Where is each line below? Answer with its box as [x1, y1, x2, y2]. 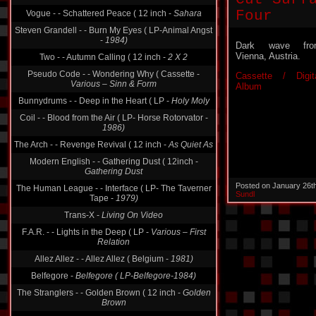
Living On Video [102, 210, 163, 220]
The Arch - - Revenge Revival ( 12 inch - [14, 140, 169, 150]
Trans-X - [64, 210, 102, 220]
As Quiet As [169, 140, 213, 150]
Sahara [173, 8, 202, 18]
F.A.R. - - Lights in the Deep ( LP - [21, 227, 151, 237]
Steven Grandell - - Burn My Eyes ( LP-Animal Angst [15, 25, 212, 35]
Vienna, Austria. [236, 51, 300, 61]
